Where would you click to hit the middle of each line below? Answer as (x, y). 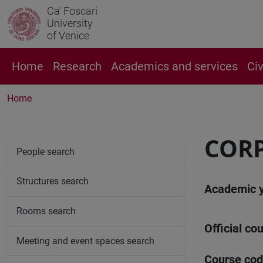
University (70, 23)
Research (77, 66)
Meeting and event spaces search (85, 241)
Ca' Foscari (72, 11)
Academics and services (174, 66)
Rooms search (46, 211)
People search (45, 151)
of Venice (68, 36)
